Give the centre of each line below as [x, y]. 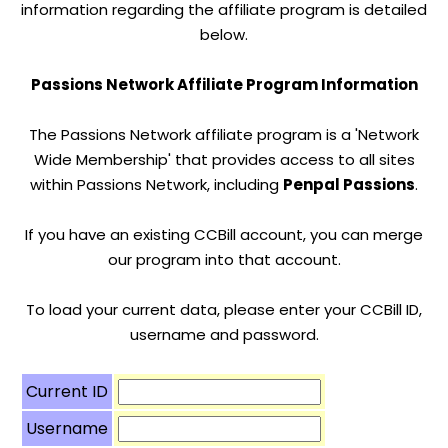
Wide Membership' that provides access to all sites [224, 159]
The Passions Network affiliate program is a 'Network [224, 134]
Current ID [67, 391]
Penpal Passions [349, 184]
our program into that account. [224, 259]
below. [224, 34]
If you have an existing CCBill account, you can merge [224, 234]
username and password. [224, 334]
